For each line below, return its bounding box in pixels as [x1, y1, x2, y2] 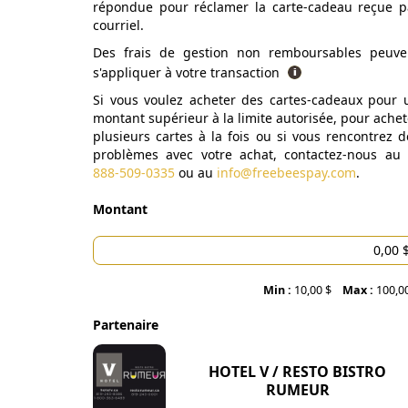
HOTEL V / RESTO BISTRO [209, 362, 386, 382]
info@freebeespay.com [217, 164, 356, 181]
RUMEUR [265, 380, 330, 400]
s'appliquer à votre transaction [93, 64, 283, 81]
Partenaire [93, 316, 158, 333]
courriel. [93, 16, 144, 34]
